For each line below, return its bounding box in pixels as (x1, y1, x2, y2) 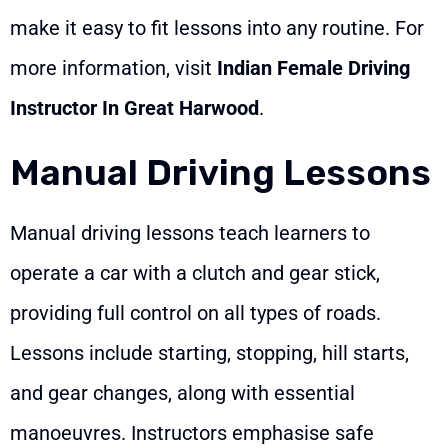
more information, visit (10, 56, 217, 81)
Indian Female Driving (217, 56, 410, 81)
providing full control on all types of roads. (10, 301, 381, 326)
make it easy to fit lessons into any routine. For (10, 16, 424, 41)
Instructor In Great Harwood (10, 96, 259, 121)
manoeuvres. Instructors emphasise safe (10, 421, 374, 446)
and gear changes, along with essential (10, 381, 355, 406)
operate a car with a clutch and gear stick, (10, 261, 380, 286)
